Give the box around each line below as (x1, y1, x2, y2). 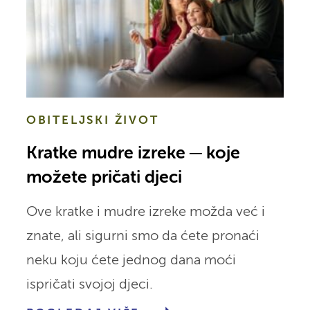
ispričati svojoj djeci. (26, 277, 153, 291)
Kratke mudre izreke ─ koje (26, 145, 240, 163)
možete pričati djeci (26, 169, 182, 187)
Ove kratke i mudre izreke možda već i (26, 205, 265, 219)
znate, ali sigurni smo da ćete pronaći (26, 229, 259, 243)
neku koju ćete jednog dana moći (26, 253, 236, 267)
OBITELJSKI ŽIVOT (26, 114, 159, 127)
